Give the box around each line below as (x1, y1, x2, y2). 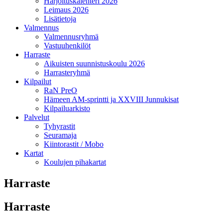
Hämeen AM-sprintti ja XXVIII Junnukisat (44, 95, 179, 104)
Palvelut (24, 112, 49, 121)
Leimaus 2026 (44, 5, 89, 14)
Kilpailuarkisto (44, 104, 90, 112)
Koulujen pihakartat (44, 157, 106, 166)
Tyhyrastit (44, 121, 75, 130)
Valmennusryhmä (44, 32, 99, 41)
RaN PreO (44, 86, 77, 95)
